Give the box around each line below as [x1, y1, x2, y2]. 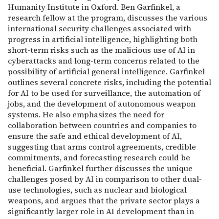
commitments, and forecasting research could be [8, 152, 190, 163]
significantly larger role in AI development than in [8, 206, 194, 217]
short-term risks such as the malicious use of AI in [8, 44, 195, 55]
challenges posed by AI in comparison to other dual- [8, 174, 202, 184]
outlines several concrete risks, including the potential [8, 77, 211, 88]
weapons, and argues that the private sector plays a [8, 195, 200, 206]
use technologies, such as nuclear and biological [8, 184, 187, 195]
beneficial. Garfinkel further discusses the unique [8, 163, 193, 174]
